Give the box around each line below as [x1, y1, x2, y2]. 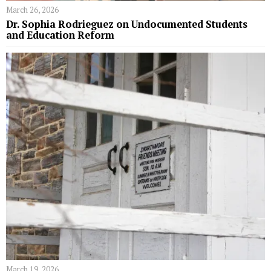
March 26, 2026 [6, 4, 59, 16]
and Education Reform [6, 28, 114, 42]
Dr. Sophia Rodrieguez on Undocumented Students [6, 18, 247, 31]
